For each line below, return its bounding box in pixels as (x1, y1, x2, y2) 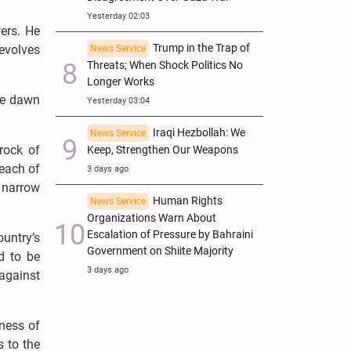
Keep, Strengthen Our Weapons (87, 143, 238, 157)
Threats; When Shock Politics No (87, 58, 243, 72)
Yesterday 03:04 (87, 95, 150, 106)
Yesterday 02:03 (87, 10, 150, 21)
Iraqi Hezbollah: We (153, 125, 245, 139)
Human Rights (153, 194, 223, 208)
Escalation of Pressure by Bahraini (87, 227, 253, 241)
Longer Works (87, 74, 154, 89)
